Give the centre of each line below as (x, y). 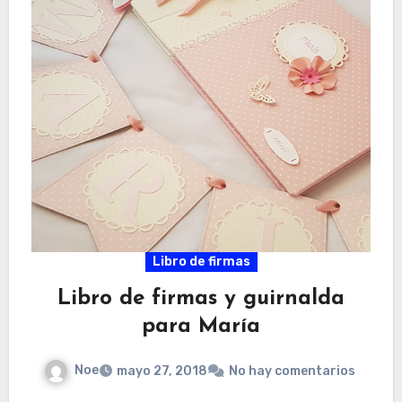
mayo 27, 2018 (162, 371)
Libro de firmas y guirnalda (201, 299)
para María (201, 327)
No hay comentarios (292, 371)
